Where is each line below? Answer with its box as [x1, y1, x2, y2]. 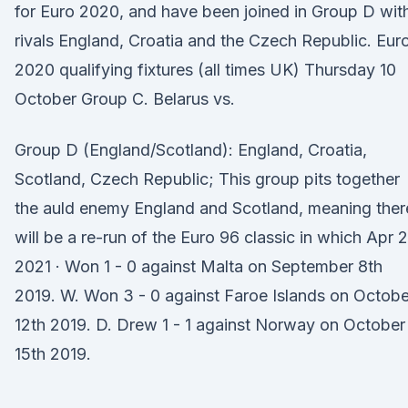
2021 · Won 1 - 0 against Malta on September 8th [15, 257, 382, 276]
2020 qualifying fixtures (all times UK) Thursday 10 [15, 60, 396, 79]
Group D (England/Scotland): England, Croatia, [15, 140, 367, 159]
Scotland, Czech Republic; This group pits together [15, 169, 400, 189]
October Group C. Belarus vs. [15, 89, 235, 108]
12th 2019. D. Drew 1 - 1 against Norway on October [15, 315, 405, 334]
